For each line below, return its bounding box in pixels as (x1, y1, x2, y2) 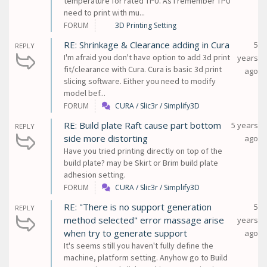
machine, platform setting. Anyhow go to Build (64, 252, 228, 263)
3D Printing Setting (115, 20, 176, 30)
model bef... (64, 88, 105, 98)
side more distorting (64, 132, 148, 144)
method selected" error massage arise (64, 214, 224, 226)
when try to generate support (64, 227, 187, 239)
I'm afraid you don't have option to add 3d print (64, 52, 230, 63)
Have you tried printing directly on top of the (64, 145, 222, 156)
